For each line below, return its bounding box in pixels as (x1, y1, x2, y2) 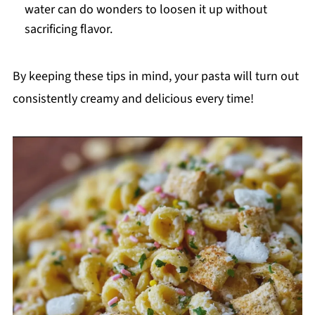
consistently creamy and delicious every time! (12, 89, 254, 108)
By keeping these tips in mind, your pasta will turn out (12, 67, 299, 85)
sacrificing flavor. (24, 20, 112, 38)
